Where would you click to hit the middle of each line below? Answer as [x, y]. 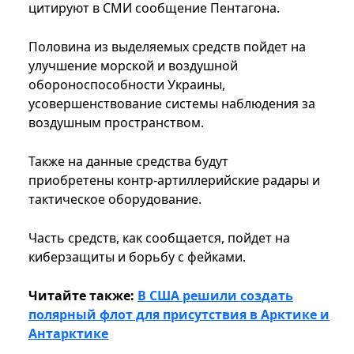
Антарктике [68, 334]
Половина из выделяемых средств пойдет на [167, 47]
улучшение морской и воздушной [133, 66]
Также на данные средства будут [128, 162]
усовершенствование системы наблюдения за [172, 104]
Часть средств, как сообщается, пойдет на [159, 238]
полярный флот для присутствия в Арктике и [179, 315]
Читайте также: [83, 296]
